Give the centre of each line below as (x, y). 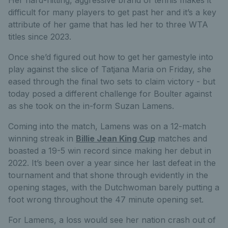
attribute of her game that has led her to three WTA (108, 24)
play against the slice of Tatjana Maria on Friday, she (110, 69)
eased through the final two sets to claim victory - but (112, 81)
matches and (181, 138)
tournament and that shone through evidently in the (108, 175)
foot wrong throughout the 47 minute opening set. (106, 199)
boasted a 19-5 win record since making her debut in (110, 150)
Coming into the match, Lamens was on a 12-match (107, 126)
